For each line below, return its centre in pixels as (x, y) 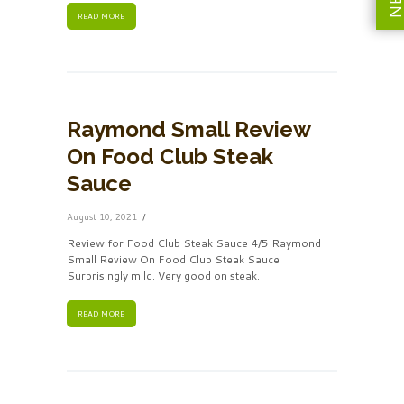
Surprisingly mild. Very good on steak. (163, 276)
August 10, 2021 (102, 217)
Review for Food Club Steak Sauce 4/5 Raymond (194, 243)
